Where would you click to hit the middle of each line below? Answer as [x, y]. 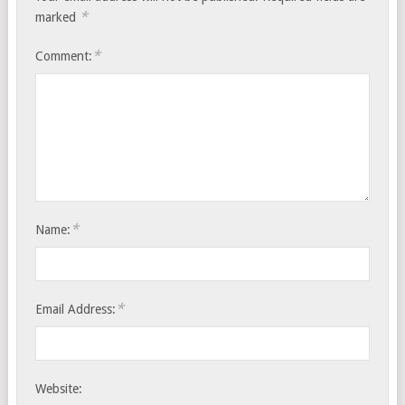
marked [58, 17]
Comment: [64, 56]
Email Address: [76, 309]
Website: [59, 388]
